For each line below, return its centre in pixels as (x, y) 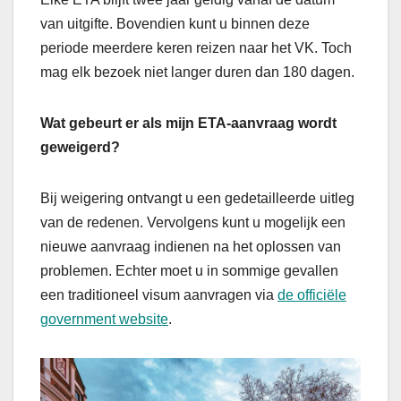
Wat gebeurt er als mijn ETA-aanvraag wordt (188, 124)
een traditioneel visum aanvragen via (159, 295)
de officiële (312, 295)
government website (104, 320)
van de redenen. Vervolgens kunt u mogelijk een (193, 223)
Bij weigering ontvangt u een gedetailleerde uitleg (197, 199)
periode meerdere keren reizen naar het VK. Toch (196, 48)
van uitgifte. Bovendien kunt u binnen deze (175, 24)
